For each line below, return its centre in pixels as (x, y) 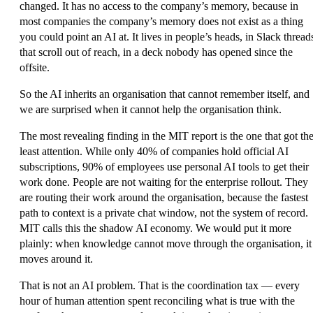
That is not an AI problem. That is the (103, 285)
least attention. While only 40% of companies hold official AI (154, 151)
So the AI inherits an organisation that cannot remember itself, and (165, 94)
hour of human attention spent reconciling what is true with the (157, 300)
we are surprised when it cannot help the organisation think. (151, 109)
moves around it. (56, 259)
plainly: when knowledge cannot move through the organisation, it (166, 243)
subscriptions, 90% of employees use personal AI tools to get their (164, 166)
